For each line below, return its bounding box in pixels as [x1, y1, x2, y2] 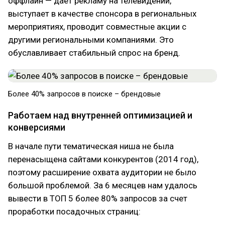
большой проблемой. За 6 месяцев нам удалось [8, 180, 197, 190]
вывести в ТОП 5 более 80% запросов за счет [8, 193, 187, 203]
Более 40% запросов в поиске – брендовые [8, 89, 161, 98]
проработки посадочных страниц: [8, 206, 141, 216]
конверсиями [8, 122, 65, 133]
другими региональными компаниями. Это [8, 35, 174, 45]
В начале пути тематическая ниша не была [8, 141, 174, 151]
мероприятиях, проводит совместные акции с [8, 22, 186, 32]
